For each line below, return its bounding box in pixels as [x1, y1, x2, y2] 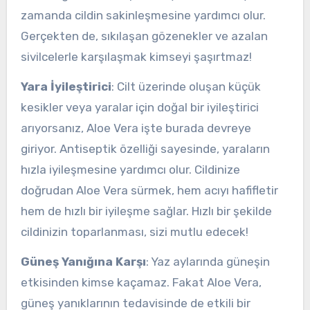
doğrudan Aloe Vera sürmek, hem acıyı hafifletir [20, 183, 278, 197]
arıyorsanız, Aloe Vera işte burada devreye [20, 120, 251, 135]
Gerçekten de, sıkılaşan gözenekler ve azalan [20, 29, 268, 44]
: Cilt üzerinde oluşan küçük [111, 79, 261, 93]
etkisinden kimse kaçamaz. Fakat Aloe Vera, [20, 275, 262, 289]
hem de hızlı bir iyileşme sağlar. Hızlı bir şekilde [20, 203, 272, 218]
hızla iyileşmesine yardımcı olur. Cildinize [20, 162, 240, 176]
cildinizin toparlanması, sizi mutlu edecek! [20, 224, 248, 239]
